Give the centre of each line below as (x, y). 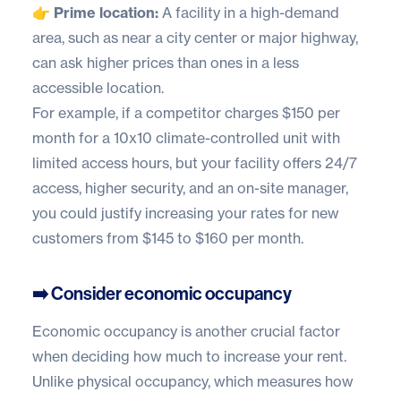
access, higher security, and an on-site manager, (190, 188)
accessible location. (98, 87)
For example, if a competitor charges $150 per (186, 112)
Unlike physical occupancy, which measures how (193, 381)
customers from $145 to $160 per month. (168, 238)
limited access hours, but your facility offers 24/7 (195, 162)
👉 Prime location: (95, 12)
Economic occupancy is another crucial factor (186, 331)
